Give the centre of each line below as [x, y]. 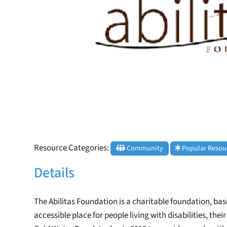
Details [54, 173]
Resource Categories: [72, 148]
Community [144, 148]
